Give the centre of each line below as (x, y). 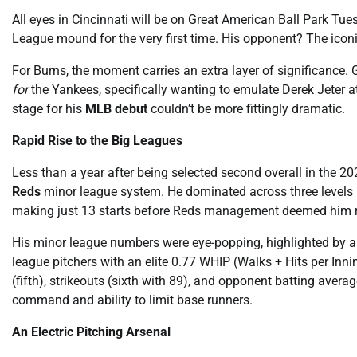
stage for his (49, 108)
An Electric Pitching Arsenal (91, 331)
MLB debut (116, 108)
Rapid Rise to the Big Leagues (97, 140)
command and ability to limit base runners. (132, 300)
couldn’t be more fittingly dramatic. (246, 108)
